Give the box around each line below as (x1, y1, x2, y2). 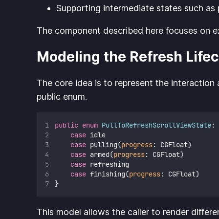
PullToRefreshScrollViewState (101, 121, 211, 130)
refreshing (86, 160, 129, 169)
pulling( (86, 140, 121, 150)
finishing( (86, 170, 129, 179)
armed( (86, 150, 113, 159)
